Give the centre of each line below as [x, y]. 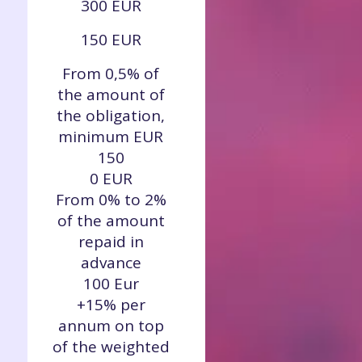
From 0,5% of [111, 74]
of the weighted [111, 347]
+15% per [111, 305]
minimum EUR [111, 137]
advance [111, 263]
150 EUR [111, 40]
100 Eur [111, 284]
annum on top [111, 326]
